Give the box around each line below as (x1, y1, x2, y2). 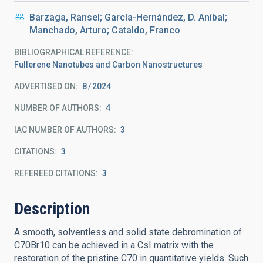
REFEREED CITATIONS (14, 168, 96, 178)
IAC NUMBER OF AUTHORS (14, 125, 114, 134)
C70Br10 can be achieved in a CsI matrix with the (14, 240, 214, 251)
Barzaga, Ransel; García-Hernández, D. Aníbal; (29, 12, 227, 23)
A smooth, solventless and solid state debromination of (14, 227, 242, 238)
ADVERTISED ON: (14, 82, 78, 91)
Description (14, 199, 90, 218)
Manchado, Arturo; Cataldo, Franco (29, 25, 180, 36)
